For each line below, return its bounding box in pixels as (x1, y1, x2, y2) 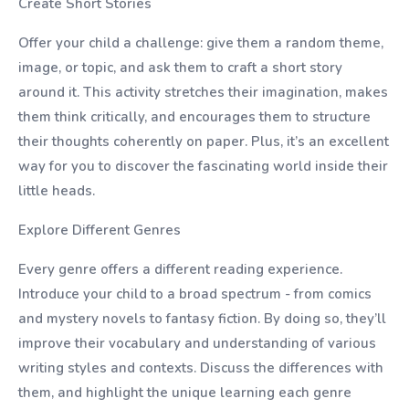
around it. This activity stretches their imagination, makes (18, 83, 388, 101)
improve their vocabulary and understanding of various (18, 334, 376, 352)
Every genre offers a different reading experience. (18, 260, 342, 278)
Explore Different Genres (18, 221, 181, 239)
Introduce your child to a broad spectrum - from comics (18, 285, 372, 303)
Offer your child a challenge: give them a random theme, (18, 34, 383, 52)
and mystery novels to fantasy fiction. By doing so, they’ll (18, 309, 386, 328)
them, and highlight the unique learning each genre (18, 383, 351, 402)
